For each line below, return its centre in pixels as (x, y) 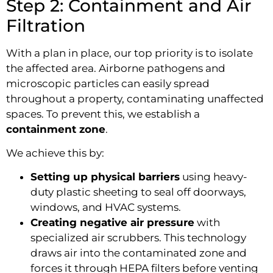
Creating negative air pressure (112, 223)
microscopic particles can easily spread (108, 83)
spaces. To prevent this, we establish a (103, 114)
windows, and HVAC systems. (106, 207)
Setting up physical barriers (105, 177)
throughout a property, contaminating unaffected (135, 98)
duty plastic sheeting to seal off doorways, (138, 192)
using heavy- (214, 177)
